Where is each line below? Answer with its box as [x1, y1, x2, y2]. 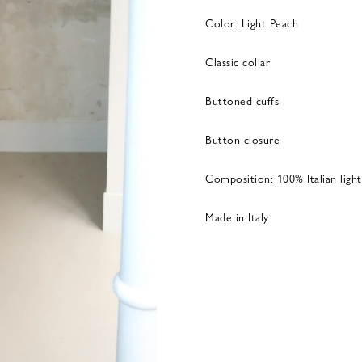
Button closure [205, 131, 280, 147]
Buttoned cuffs [205, 92, 279, 108]
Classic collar [205, 53, 270, 69]
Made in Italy [205, 208, 269, 225]
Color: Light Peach [205, 15, 298, 31]
